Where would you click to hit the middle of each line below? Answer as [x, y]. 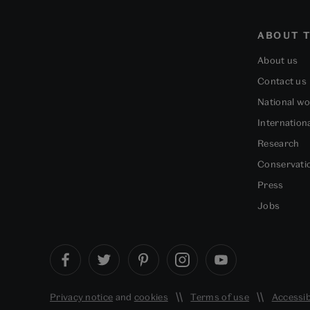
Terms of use [220, 297]
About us [278, 61]
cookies [151, 297]
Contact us [282, 81]
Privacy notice [82, 297]
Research [279, 144]
